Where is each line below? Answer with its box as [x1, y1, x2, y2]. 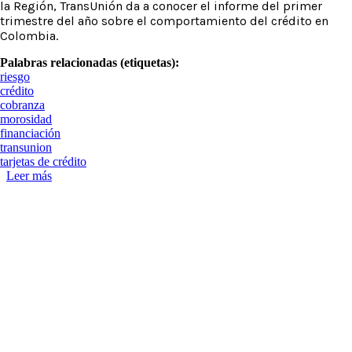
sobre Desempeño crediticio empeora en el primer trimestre [52, 169, 343, 183]
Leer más [6, 169, 52, 183]
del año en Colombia [52, 183, 155, 197]
